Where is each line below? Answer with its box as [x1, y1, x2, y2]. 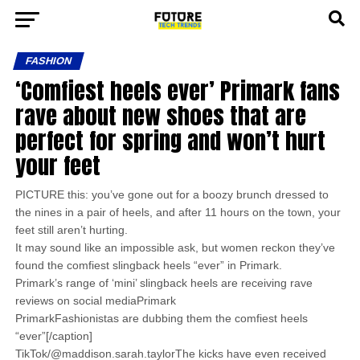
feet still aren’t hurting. [14, 223, 131, 236]
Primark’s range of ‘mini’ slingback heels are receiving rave [14, 276, 313, 289]
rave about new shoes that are [14, 98, 306, 133]
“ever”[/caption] [14, 329, 92, 342]
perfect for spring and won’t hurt [14, 123, 325, 157]
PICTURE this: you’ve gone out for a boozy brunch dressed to [14, 188, 329, 201]
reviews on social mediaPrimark [14, 294, 176, 307]
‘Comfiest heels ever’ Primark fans [14, 73, 340, 108]
